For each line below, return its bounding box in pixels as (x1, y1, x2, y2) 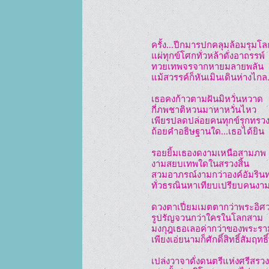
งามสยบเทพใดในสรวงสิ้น (151, 159, 249, 169)
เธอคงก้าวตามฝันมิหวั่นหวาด (151, 94, 263, 104)
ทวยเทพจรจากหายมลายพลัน (151, 61, 264, 71)
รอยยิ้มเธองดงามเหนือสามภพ (151, 148, 266, 158)
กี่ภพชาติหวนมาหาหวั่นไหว (151, 104, 256, 115)
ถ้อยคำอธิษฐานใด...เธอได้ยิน (151, 126, 264, 136)
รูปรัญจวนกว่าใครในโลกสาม (151, 213, 263, 223)
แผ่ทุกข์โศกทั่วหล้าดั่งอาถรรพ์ (151, 50, 265, 61)
